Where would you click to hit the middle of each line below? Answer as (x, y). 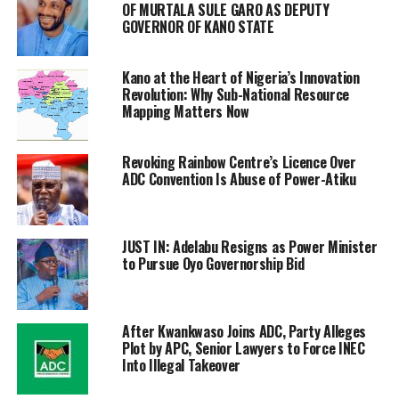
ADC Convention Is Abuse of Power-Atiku (239, 179)
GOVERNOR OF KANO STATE (198, 27)
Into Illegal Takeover (181, 366)
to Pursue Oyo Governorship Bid (213, 264)
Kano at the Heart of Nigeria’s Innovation (240, 78)
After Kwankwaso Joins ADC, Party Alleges (244, 332)
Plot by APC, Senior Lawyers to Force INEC (243, 349)
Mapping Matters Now (185, 112)
